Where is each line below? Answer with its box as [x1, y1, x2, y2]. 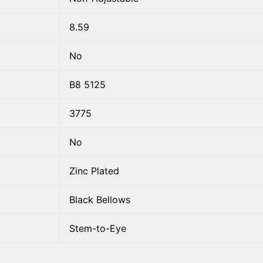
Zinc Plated [69, 164, 119, 177]
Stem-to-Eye [69, 222, 126, 234]
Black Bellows [69, 193, 130, 205]
